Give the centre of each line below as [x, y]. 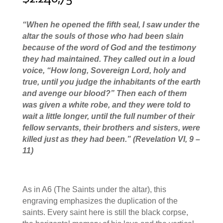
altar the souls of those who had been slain [103, 36]
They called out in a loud [149, 59]
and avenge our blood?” [69, 93]
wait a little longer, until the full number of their [108, 116]
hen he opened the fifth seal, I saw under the [116, 25]
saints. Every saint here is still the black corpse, [105, 212]
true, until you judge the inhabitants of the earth [111, 82]
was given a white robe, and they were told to [106, 105]
